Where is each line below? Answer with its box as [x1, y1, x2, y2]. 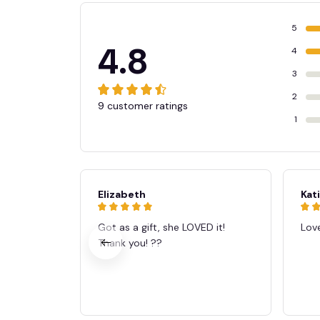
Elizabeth [98, 187, 146, 201]
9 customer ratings [98, 99, 188, 112]
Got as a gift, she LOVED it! [98, 220, 225, 234]
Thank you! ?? [98, 236, 162, 249]
